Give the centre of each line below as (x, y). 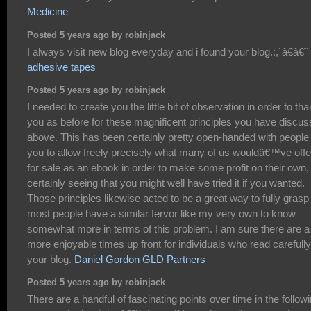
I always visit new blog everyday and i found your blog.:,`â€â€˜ (167, 51)
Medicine (48, 12)
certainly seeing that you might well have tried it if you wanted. (166, 183)
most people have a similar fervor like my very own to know (161, 213)
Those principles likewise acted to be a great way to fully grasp (168, 198)
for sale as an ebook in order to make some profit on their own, (168, 167)
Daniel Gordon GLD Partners (140, 259)
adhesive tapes (61, 67)
